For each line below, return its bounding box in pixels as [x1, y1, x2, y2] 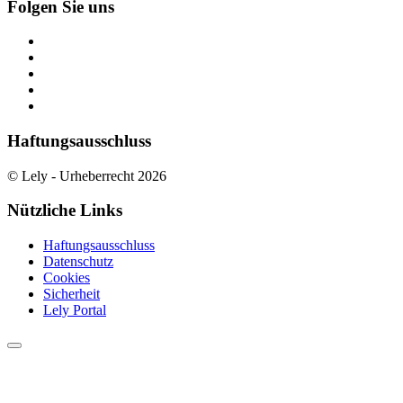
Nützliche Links [7, 201, 122, 220]
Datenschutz [43, 254, 113, 270]
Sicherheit [43, 286, 100, 302]
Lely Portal [43, 302, 106, 318]
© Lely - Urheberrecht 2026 [7, 167, 166, 184]
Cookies [43, 270, 90, 286]
